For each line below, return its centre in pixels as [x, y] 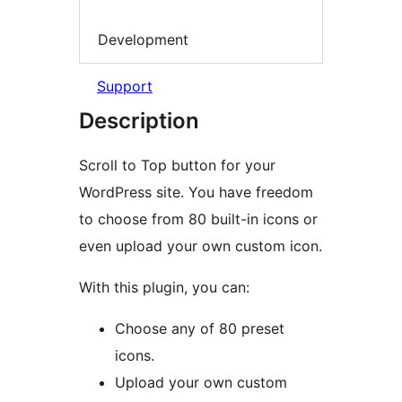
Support [125, 87]
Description [139, 121]
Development [143, 39]
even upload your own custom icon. [201, 246]
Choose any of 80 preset [200, 329]
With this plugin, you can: [164, 288]
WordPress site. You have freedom [196, 192]
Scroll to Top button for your [177, 166]
